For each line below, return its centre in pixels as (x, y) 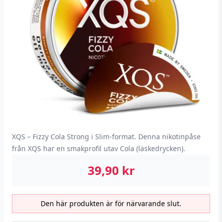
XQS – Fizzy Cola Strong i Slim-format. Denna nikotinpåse (106, 137)
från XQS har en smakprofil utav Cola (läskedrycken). (99, 148)
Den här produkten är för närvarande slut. (111, 203)
